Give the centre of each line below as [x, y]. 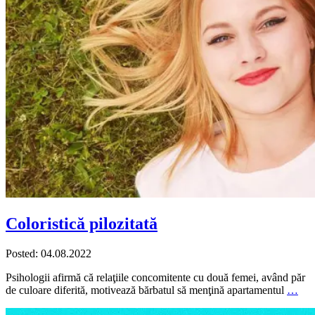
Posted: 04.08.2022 [49, 253]
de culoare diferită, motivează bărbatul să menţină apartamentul [146, 290]
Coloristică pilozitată [82, 224]
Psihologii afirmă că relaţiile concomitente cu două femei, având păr [155, 277]
